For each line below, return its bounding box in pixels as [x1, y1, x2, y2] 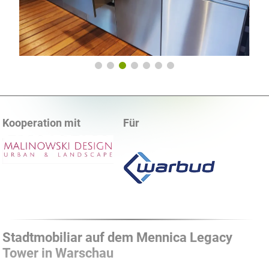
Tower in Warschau [2, 244, 114, 261]
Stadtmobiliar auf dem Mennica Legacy [2, 229, 233, 245]
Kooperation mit [2, 116, 81, 129]
